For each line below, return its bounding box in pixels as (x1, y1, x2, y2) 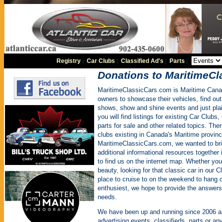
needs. (98, 193, 117, 201)
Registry (56, 57, 81, 64)
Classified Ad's (121, 57, 164, 64)
